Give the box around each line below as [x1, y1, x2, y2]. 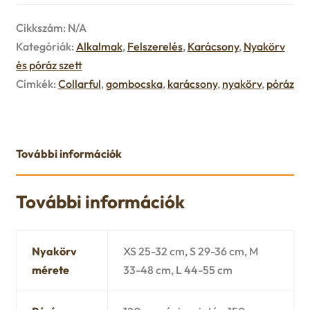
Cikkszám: [15, 20, 68, 35]
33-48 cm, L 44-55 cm [123, 263, 233, 277]
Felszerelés [127, 39, 183, 53]
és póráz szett [15, 57, 82, 72]
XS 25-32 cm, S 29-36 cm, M [123, 244, 259, 259]
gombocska [105, 76, 163, 91]
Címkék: [15, 76, 58, 91]
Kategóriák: [15, 39, 76, 53]
